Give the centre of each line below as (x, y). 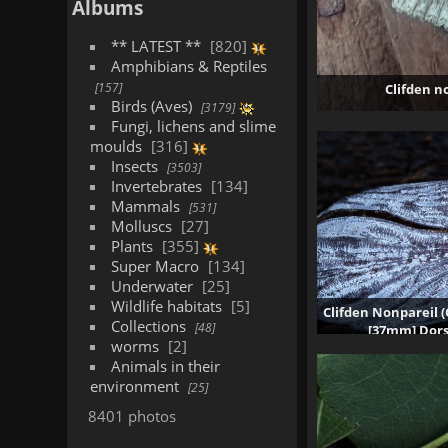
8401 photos (132, 416)
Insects (134, 166)
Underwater (151, 286)
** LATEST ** (155, 46)
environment (135, 386)
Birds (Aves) (151, 106)
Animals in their (165, 366)
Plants (131, 246)
